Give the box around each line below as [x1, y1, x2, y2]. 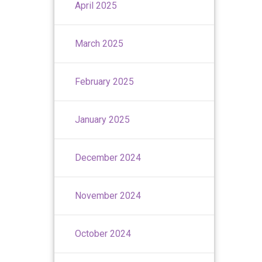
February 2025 [75, 75, 135, 87]
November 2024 [75, 189, 142, 201]
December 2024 [75, 151, 142, 163]
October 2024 [75, 227, 132, 239]
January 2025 [75, 113, 130, 125]
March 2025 [75, 37, 124, 49]
